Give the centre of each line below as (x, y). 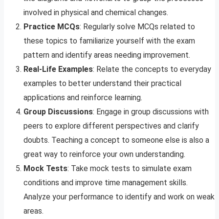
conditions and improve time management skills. (106, 182)
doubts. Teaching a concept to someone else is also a (116, 140)
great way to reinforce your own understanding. (104, 154)
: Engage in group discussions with (151, 111)
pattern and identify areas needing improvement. (107, 55)
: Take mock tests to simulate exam (130, 168)
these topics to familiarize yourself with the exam (109, 41)
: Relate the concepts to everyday (152, 69)
